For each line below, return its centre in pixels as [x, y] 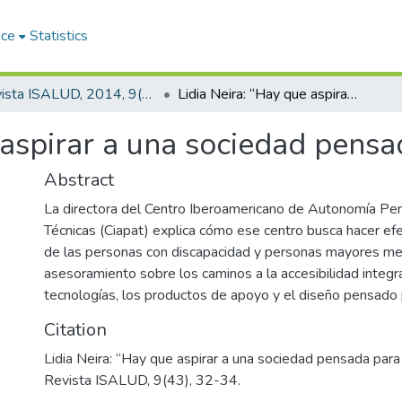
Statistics [59, 36]
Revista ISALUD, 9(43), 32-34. [142, 380]
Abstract [79, 180]
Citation [75, 330]
